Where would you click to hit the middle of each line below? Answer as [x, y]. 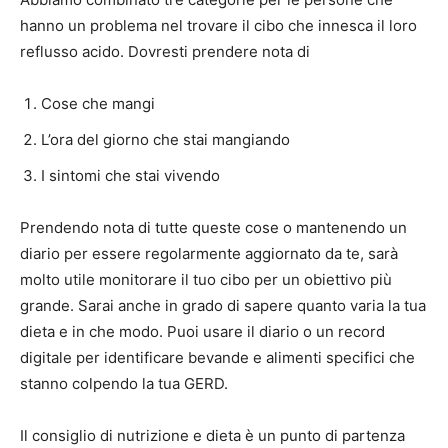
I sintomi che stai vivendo [130, 176]
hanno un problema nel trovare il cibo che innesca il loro [218, 26]
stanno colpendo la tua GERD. [124, 384]
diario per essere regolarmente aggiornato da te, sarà [209, 254]
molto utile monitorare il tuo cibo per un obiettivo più [206, 280]
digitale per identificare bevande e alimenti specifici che [217, 358]
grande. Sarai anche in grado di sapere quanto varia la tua [223, 306]
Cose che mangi [98, 104]
